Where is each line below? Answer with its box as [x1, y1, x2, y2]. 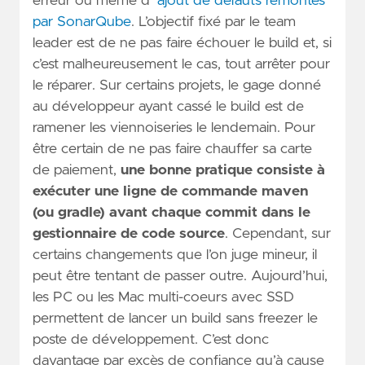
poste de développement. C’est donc [33, 332, 269, 347]
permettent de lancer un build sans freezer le [33, 310, 318, 326]
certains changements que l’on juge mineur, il [33, 247, 317, 262]
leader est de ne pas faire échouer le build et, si [33, 35, 332, 51]
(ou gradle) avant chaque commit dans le [33, 204, 310, 220]
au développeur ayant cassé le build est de [33, 99, 304, 114]
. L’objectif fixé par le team [131, 14, 296, 29]
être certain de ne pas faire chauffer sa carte [33, 141, 312, 156]
